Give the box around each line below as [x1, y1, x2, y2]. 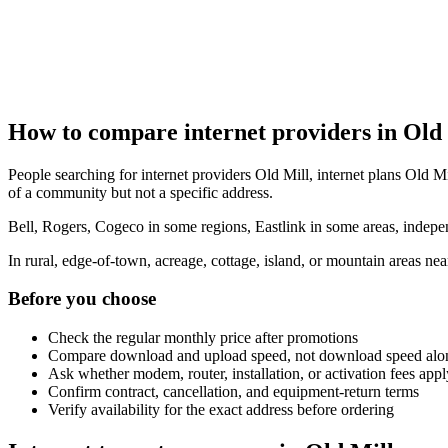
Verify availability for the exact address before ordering [48, 401, 394, 419]
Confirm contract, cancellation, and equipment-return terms [48, 383, 419, 401]
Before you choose [8, 288, 156, 310]
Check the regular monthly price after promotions [48, 329, 358, 347]
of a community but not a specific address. [8, 183, 273, 201]
